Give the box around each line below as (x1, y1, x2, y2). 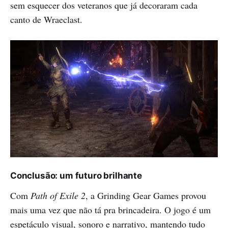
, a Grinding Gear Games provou (85, 189, 206, 202)
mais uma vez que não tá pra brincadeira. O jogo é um (10, 203, 211, 216)
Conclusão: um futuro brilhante (10, 170, 142, 181)
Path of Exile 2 (31, 189, 85, 202)
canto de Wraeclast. (10, 13, 82, 26)
